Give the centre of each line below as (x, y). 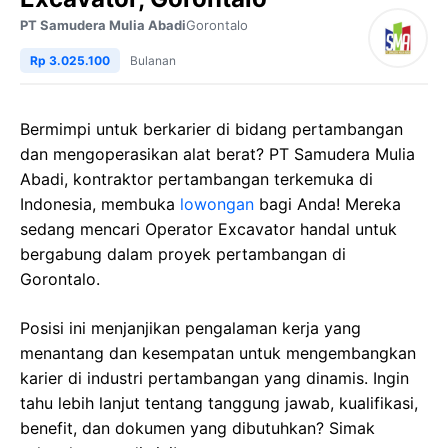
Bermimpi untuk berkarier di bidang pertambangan (211, 129)
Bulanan (153, 61)
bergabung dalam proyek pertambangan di (183, 254)
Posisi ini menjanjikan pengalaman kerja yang (190, 328)
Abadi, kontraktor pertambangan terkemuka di (196, 179)
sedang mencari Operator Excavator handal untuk (208, 229)
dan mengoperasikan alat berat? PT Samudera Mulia (217, 154)
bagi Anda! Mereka (327, 204)
